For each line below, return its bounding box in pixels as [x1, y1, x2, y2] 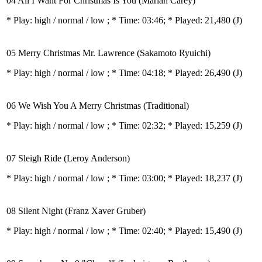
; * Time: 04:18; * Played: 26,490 [107, 68, 233, 78]
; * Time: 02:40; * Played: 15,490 [107, 226, 233, 236]
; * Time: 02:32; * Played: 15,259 [107, 120, 233, 130]
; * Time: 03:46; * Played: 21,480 [107, 15, 233, 25]
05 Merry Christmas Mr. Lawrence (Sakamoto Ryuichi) [6, 48, 211, 58]
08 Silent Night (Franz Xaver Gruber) [6, 206, 146, 216]
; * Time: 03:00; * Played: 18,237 [107, 173, 233, 183]
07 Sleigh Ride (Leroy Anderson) [6, 153, 130, 163]
